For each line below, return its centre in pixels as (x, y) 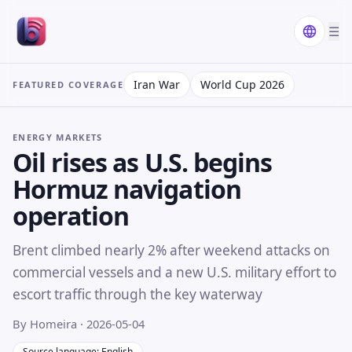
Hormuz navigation (127, 189)
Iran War (157, 84)
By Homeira (46, 323)
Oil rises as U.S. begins (142, 162)
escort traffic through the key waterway (137, 294)
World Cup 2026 (243, 84)
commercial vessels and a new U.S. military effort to (174, 272)
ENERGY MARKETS (58, 137)
